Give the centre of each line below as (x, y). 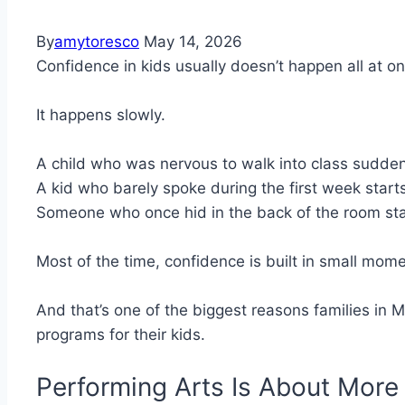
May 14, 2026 (193, 42)
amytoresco (97, 42)
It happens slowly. (101, 115)
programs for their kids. (121, 335)
